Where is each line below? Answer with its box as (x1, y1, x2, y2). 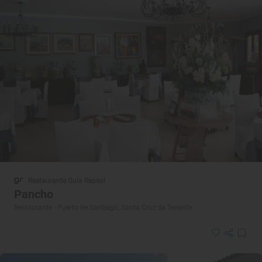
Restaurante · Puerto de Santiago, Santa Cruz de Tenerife (14, 203, 192, 212)
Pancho (14, 187, 53, 201)
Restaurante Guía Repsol (28, 176, 105, 185)
